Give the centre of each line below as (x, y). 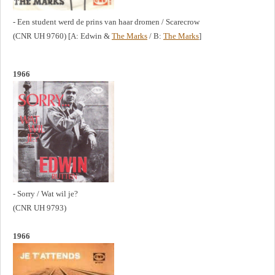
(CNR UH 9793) (40, 207)
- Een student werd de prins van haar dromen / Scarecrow (106, 21)
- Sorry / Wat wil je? (45, 193)
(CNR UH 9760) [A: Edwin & (62, 36)
